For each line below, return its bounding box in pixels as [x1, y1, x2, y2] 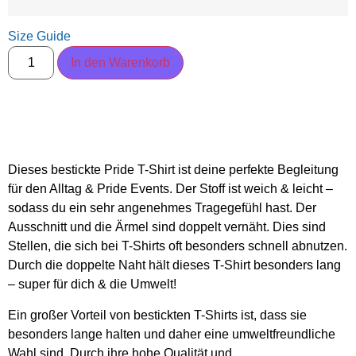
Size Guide [8, 29, 71, 44]
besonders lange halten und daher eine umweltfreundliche [8, 327, 335, 341]
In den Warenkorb [71, 56, 171, 70]
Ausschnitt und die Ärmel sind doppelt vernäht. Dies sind [8, 220, 326, 234]
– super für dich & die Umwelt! [8, 277, 176, 292]
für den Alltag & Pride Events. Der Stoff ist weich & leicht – [8, 182, 333, 196]
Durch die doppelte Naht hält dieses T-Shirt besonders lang [8, 258, 341, 273]
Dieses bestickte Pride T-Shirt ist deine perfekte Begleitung [8, 163, 339, 177]
